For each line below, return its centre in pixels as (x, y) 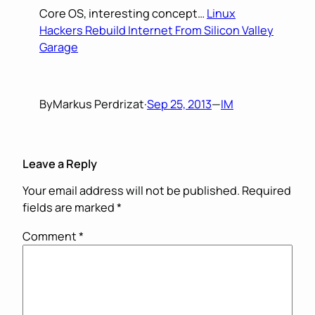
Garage (59, 47)
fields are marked (70, 208)
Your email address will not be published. (131, 191)
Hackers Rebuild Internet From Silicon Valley (156, 31)
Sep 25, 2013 (179, 104)
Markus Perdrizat (98, 104)
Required (266, 191)
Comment (51, 236)
